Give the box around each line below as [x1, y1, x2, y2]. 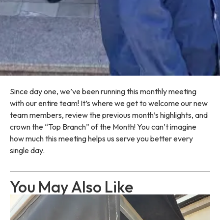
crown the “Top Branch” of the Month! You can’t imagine [10, 122, 196, 132]
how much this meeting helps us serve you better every [10, 134, 193, 144]
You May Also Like [10, 176, 133, 196]
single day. [10, 145, 45, 156]
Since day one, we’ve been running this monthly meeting [10, 86, 196, 97]
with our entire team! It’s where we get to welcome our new [10, 98, 208, 109]
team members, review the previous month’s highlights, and [10, 110, 208, 120]
